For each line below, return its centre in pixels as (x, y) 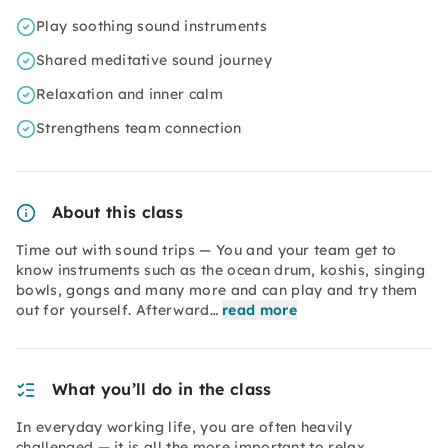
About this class (118, 212)
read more (259, 310)
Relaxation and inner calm (129, 94)
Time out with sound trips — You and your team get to (206, 250)
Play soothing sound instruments (151, 26)
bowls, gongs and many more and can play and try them (217, 290)
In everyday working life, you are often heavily (184, 427)
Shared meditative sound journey (154, 60)
